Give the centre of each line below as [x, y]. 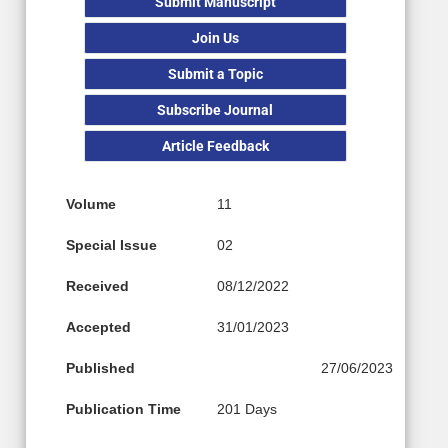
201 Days [247, 408]
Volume [91, 203]
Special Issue [111, 244]
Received [97, 285]
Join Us [215, 37]
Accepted [98, 326]
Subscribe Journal [215, 109]
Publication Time [123, 408]
